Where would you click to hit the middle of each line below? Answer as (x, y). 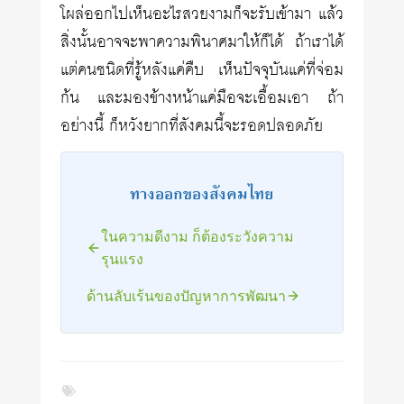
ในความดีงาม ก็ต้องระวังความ (198, 235)
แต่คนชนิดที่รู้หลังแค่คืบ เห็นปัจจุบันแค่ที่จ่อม (202, 70)
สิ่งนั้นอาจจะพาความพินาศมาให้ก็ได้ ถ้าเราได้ (202, 42)
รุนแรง (123, 258)
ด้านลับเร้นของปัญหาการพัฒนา (187, 295)
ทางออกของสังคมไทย (202, 194)
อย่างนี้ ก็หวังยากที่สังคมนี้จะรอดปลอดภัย (192, 126)
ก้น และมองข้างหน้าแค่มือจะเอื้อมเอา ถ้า (202, 98)
